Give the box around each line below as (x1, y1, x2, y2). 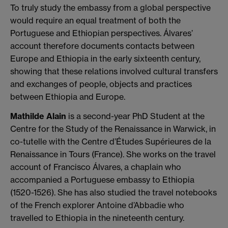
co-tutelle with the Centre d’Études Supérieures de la (10, 136, 211, 147)
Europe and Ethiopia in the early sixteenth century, (10, 53, 201, 64)
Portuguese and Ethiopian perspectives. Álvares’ (10, 27, 193, 38)
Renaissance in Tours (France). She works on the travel (10, 149, 216, 159)
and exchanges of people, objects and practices (10, 78, 192, 89)
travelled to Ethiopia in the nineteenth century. (10, 212, 184, 223)
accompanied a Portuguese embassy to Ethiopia (10, 174, 194, 185)
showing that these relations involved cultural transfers (10, 66, 218, 76)
